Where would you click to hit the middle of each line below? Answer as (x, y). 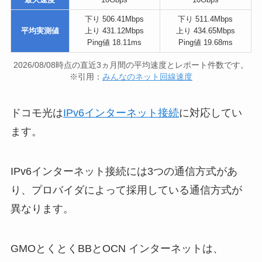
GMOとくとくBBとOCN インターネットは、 (117, 248)
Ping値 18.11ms (115, 43)
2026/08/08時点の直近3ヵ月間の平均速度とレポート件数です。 (131, 65)
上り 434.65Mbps (205, 31)
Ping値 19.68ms (205, 43)
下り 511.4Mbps (206, 19)
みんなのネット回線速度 (147, 77)
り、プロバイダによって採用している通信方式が (126, 190)
